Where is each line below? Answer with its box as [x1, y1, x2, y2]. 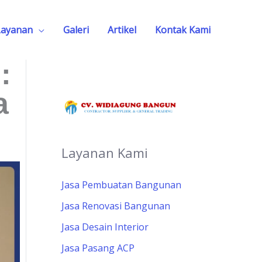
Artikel [108, 23, 136, 36]
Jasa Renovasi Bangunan [61, 199, 170, 213]
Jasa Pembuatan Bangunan [61, 178, 181, 192]
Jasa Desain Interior [61, 220, 149, 234]
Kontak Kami [155, 23, 211, 36]
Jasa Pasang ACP [61, 242, 135, 255]
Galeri [63, 23, 89, 36]
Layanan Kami [61, 144, 148, 162]
